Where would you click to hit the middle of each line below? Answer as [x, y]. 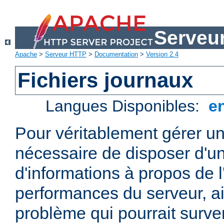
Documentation [116, 54]
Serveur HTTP [66, 54]
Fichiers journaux [105, 80]
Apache [26, 54]
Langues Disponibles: [125, 106]
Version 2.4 [162, 54]
